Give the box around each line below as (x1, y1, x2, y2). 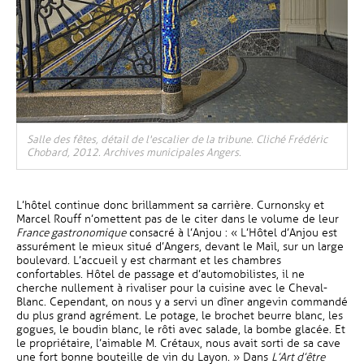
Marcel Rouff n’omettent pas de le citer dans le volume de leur (16, 212, 339, 226)
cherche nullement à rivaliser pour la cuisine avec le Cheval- (16, 281, 327, 295)
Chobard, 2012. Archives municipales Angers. (27, 146, 241, 159)
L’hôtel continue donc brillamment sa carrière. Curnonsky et (16, 198, 324, 212)
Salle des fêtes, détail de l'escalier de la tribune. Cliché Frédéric (27, 133, 327, 146)
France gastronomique (16, 226, 126, 240)
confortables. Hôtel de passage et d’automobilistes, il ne (16, 267, 305, 281)
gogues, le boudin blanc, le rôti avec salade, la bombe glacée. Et (16, 323, 345, 336)
